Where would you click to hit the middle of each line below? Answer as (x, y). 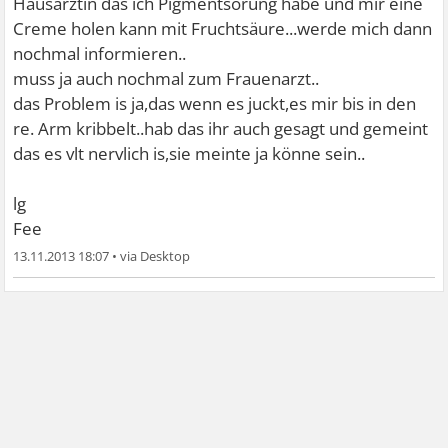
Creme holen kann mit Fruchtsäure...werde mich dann (223, 29)
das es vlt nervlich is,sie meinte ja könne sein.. (189, 154)
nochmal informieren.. (100, 54)
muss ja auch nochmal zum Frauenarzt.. (166, 79)
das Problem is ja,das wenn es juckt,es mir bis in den (215, 104)
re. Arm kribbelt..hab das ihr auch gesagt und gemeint (221, 129)
